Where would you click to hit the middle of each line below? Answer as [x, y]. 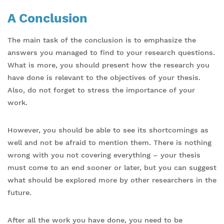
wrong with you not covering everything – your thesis [104, 155]
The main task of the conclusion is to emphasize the [102, 40]
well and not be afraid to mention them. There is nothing [109, 142]
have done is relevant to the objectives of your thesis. [104, 77]
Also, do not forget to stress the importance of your [101, 90]
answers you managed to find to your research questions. [111, 52]
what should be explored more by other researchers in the [112, 180]
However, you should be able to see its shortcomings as [108, 130]
